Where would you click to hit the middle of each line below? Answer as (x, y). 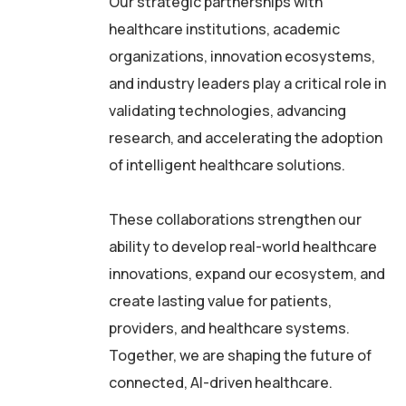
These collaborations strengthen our (235, 219)
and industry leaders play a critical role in (247, 83)
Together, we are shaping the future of (240, 355)
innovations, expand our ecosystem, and (247, 273)
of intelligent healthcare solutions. (227, 164)
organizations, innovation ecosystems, (242, 56)
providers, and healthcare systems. (229, 328)
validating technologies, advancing (227, 110)
